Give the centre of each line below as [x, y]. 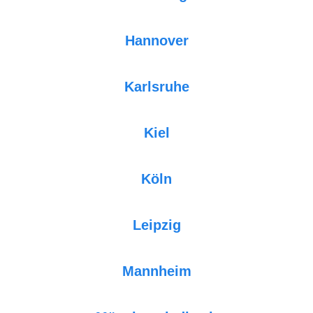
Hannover [156, 40]
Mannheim [156, 271]
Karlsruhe [156, 86]
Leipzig [156, 225]
